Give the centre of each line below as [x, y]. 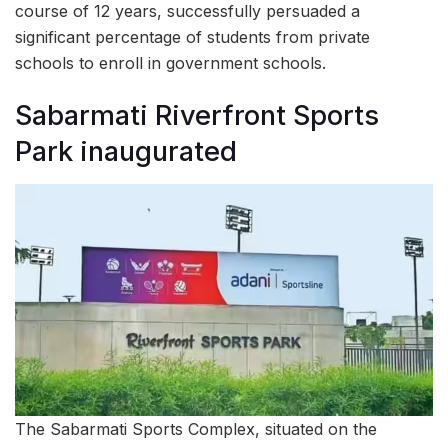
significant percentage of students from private [192, 36]
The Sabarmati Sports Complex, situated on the [196, 428]
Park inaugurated [126, 152]
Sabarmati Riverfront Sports [197, 116]
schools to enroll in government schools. [170, 62]
